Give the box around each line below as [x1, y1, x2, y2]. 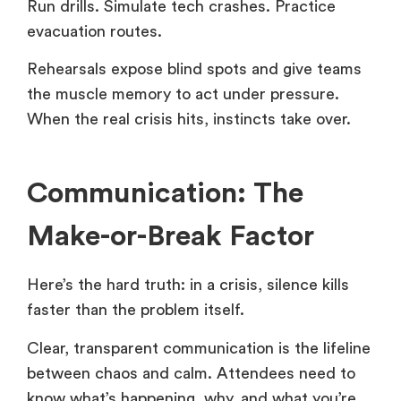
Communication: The [27, 179, 303, 209]
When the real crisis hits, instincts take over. [27, 111, 351, 128]
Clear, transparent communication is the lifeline [27, 339, 371, 356]
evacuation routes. [27, 22, 166, 39]
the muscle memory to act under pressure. [27, 86, 339, 103]
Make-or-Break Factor [27, 222, 314, 252]
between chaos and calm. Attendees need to [27, 364, 355, 381]
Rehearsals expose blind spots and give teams [27, 61, 362, 78]
